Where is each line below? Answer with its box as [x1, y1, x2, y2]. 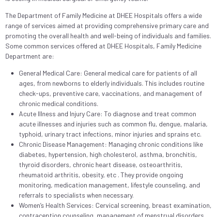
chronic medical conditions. [18, 99, 98, 108]
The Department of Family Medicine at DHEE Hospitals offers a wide [5, 11, 202, 19]
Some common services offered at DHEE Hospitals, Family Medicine [5, 41, 201, 50]
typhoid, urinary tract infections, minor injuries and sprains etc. [18, 129, 201, 138]
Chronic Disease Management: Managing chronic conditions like [18, 139, 203, 148]
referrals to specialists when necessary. [18, 190, 134, 199]
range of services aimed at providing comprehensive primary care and [5, 21, 209, 30]
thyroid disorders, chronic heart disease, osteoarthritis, [18, 160, 183, 169]
